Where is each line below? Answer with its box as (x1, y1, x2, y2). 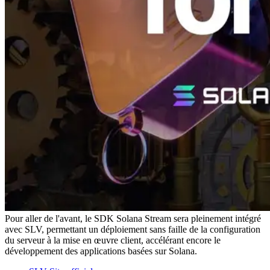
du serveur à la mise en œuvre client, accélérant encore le (5, 234, 221, 245)
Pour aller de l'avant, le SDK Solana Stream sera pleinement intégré (5, 213, 261, 224)
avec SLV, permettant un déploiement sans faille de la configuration (5, 224, 260, 234)
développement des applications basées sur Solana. (5, 245, 197, 256)
